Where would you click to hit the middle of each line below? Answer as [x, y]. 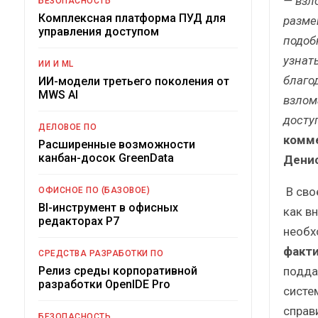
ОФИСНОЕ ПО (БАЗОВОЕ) [94, 190]
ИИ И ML [56, 64]
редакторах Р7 [79, 221]
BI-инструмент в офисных [108, 207]
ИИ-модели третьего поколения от [134, 81]
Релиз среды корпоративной [118, 270]
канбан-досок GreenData [106, 158]
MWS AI [58, 94]
